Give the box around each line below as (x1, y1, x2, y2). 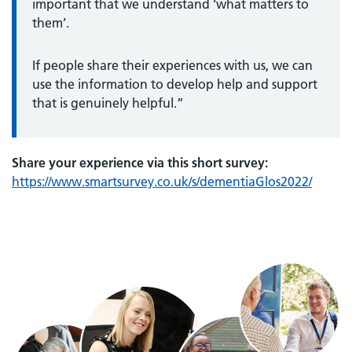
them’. (32, 14, 69, 31)
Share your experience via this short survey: (12, 154, 268, 170)
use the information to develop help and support (32, 75, 317, 92)
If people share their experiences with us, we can (32, 57, 313, 73)
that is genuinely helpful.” (32, 94, 184, 111)
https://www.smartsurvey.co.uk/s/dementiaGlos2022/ (12, 173, 312, 189)
